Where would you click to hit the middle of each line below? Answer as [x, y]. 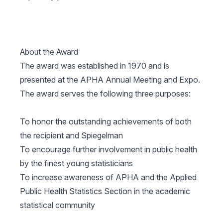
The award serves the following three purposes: [105, 94]
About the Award [49, 52]
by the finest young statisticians [76, 163]
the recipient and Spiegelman [71, 135]
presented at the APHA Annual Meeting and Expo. [110, 80]
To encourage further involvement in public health [109, 149]
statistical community [57, 205]
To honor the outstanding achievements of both [106, 121]
